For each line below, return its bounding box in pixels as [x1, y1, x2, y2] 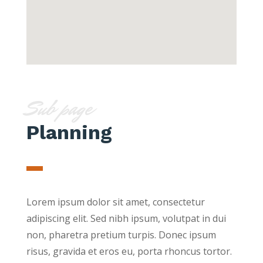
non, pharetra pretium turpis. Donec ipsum [26, 228, 216, 241]
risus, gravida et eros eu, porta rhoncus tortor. [26, 244, 232, 258]
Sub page [26, 93, 92, 123]
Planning [26, 120, 112, 144]
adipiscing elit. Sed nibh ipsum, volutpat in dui [26, 211, 226, 225]
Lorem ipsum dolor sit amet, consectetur [26, 195, 205, 208]
